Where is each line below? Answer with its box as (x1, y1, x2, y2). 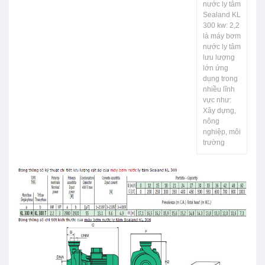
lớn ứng (203, 64, 228, 73)
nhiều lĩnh (203, 85, 235, 94)
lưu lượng (203, 53, 235, 62)
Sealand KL (203, 11, 241, 20)
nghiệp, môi (203, 128, 241, 137)
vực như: (203, 96, 231, 105)
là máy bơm (203, 32, 241, 41)
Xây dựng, (203, 106, 236, 115)
